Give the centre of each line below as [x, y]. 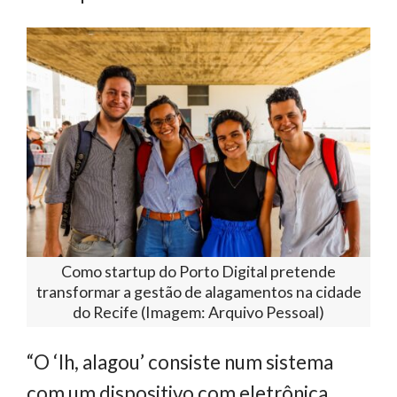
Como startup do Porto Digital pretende [198, 272]
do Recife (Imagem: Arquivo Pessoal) [198, 312]
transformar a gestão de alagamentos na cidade [198, 292]
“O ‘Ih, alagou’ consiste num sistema [180, 362]
